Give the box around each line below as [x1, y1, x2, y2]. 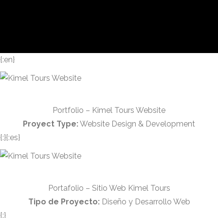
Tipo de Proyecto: [28, 197, 100, 206]
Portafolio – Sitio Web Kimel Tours [48, 183, 170, 193]
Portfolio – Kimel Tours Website [53, 106, 165, 115]
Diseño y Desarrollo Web [99, 197, 190, 206]
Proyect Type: [23, 119, 78, 128]
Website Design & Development [78, 119, 195, 128]
